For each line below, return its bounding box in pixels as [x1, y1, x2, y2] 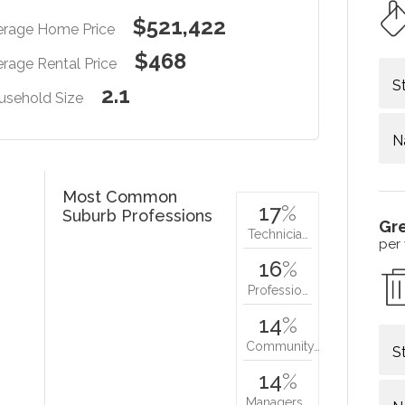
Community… [246, 339, 321, 354]
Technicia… [247, 227, 308, 242]
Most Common [62, 187, 178, 207]
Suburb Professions [62, 206, 213, 226]
